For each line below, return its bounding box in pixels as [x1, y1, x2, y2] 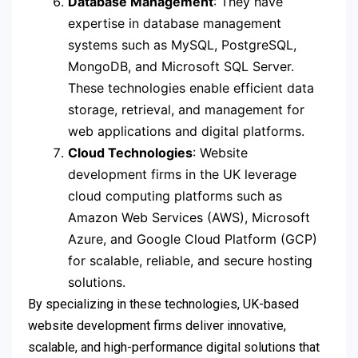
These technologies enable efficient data [68, 79, 314, 96]
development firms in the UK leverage [68, 165, 296, 182]
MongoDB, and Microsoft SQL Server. [68, 58, 294, 74]
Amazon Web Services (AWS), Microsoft [68, 209, 310, 225]
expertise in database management [68, 14, 281, 31]
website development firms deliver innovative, [28, 317, 286, 333]
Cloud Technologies [68, 144, 193, 161]
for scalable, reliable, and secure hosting [68, 252, 312, 268]
